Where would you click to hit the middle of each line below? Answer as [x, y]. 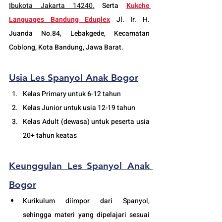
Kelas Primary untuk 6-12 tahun [72, 94]
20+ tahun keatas [50, 135]
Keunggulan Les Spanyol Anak [79, 166]
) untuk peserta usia [118, 121]
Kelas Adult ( [43, 121]
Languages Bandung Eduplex [60, 19]
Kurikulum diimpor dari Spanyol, [86, 201]
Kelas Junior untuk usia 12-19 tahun [79, 108]
